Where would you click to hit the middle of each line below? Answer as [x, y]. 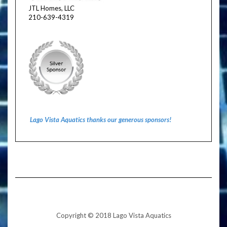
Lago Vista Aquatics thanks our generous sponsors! [100, 119]
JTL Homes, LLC [51, 8]
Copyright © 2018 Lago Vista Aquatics [113, 216]
